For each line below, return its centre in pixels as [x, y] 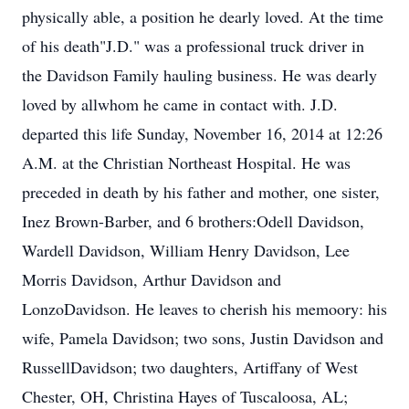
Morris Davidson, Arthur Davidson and [152, 279]
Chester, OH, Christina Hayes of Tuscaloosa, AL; [185, 396]
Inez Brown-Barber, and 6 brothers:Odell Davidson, [193, 221]
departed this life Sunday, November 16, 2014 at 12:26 [202, 133]
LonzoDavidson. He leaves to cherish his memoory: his [204, 309]
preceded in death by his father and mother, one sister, [201, 192]
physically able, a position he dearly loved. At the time [203, 16]
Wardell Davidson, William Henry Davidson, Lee [186, 250]
